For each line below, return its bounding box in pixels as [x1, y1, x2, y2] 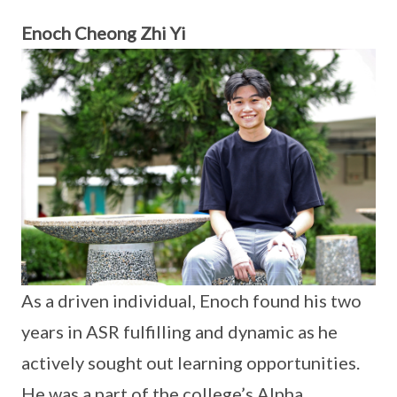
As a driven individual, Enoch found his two [21, 289, 362, 311]
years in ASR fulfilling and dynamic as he [21, 320, 338, 342]
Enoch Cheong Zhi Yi [21, 22, 186, 44]
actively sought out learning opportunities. [21, 351, 360, 373]
